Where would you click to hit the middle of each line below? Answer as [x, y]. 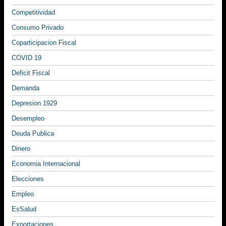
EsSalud [24, 209]
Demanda [25, 88]
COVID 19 [26, 58]
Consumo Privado [38, 28]
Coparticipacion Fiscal [44, 43]
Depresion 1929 [34, 103]
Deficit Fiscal [31, 73]
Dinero [21, 149]
